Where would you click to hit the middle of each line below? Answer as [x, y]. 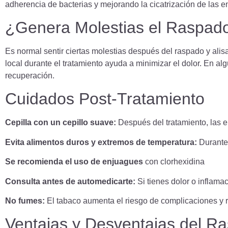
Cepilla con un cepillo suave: [61, 123]
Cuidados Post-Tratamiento [105, 99]
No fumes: [25, 201]
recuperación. [30, 76]
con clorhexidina [174, 162]
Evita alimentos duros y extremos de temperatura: [101, 142]
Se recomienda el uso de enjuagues [74, 162]
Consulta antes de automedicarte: [70, 181]
